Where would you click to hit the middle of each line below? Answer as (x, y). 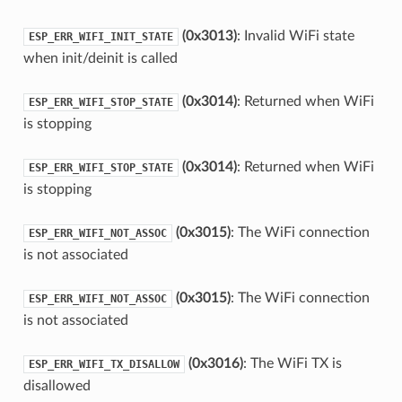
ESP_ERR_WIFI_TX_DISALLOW (104, 364)
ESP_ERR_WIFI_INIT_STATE (100, 36)
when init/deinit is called (100, 58)
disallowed (57, 385)
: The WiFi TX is (292, 363)
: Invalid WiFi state (295, 35)
